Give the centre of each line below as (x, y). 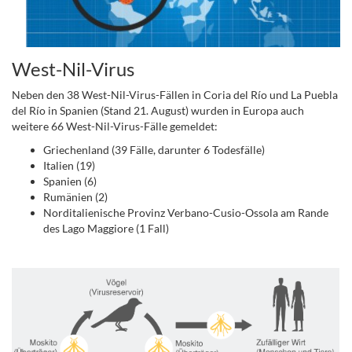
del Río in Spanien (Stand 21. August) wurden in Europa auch (158, 110)
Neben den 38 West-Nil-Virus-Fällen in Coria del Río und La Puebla (175, 95)
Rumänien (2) (75, 197)
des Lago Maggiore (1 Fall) (106, 228)
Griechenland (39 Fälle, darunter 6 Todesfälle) (154, 150)
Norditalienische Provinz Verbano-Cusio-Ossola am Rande (186, 213)
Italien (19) (69, 165)
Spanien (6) (70, 181)
